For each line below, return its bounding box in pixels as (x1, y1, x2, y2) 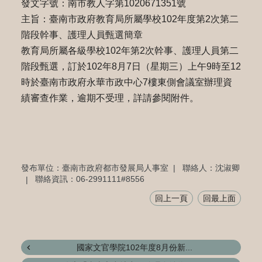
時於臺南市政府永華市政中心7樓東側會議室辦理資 (20, 77, 232, 87)
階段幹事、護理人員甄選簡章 (20, 30, 143, 40)
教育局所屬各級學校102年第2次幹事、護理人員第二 (20, 46, 239, 56)
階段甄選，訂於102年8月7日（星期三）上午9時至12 (20, 61, 241, 71)
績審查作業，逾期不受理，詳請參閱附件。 (20, 93, 199, 103)
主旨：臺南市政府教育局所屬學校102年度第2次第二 (20, 14, 239, 24)
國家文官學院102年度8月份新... (77, 243, 192, 253)
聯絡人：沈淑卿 (182, 163, 240, 173)
